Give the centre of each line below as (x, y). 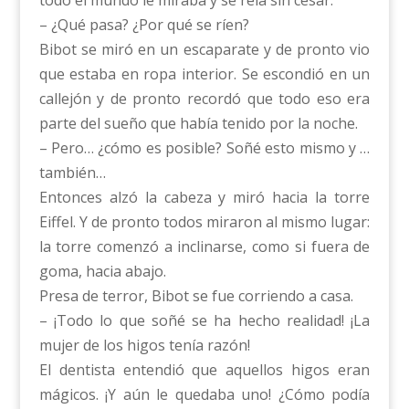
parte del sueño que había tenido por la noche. (198, 124)
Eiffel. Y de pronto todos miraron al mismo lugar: (204, 222)
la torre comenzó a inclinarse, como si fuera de (204, 247)
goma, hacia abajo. (102, 272)
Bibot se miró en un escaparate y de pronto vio (204, 50)
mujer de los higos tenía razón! (144, 346)
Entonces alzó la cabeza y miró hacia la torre (204, 198)
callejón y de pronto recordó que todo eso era (204, 99)
